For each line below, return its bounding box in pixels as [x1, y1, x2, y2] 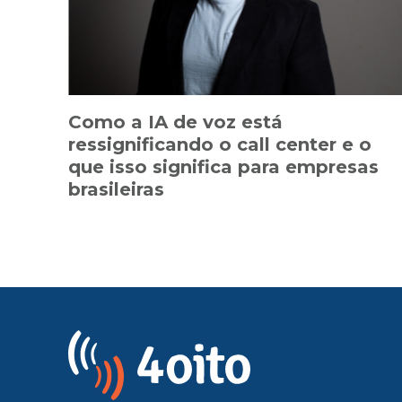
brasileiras [68, 179, 164, 201]
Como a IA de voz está [68, 111, 283, 134]
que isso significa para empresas [68, 156, 379, 179]
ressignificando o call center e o [68, 134, 371, 156]
